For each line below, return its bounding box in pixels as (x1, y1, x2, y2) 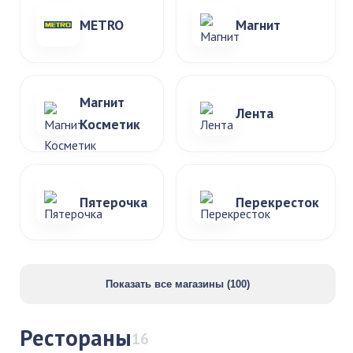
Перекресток (236, 192, 319, 211)
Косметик (80, 115, 140, 133)
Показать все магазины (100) (106, 278, 250, 290)
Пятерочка (80, 192, 147, 211)
